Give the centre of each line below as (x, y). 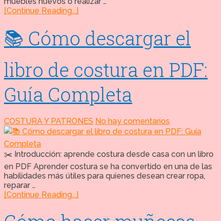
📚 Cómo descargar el (97, 38)
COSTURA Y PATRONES (49, 121)
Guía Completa (68, 94)
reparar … (20, 185)
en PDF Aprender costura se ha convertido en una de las (108, 167)
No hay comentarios (132, 121)
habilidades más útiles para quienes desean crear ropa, (105, 176)
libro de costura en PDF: (106, 70)
